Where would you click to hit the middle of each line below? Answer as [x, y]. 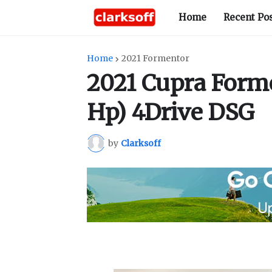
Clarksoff [141, 143]
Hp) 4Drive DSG [171, 112]
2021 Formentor [155, 58]
